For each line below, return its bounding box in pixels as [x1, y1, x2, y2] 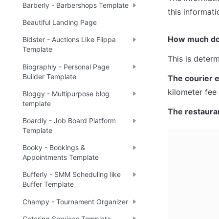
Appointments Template [22, 153, 99, 162]
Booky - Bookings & [22, 143, 85, 152]
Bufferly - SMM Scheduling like [22, 170, 121, 179]
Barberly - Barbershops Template [22, 1, 129, 10]
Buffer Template [22, 180, 74, 189]
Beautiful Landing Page [22, 18, 97, 27]
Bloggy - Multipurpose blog [22, 89, 109, 98]
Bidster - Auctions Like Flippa [22, 35, 116, 44]
